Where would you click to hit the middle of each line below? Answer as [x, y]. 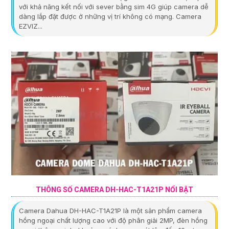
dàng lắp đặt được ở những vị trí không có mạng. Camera [110, 16]
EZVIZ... [31, 26]
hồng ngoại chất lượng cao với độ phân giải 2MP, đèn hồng [113, 221]
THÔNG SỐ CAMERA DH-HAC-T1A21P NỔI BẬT [114, 190]
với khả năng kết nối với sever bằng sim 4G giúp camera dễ [114, 6]
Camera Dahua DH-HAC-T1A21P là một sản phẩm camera [110, 211]
